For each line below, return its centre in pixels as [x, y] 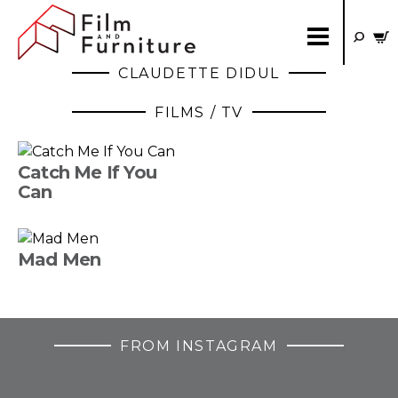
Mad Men [60, 259]
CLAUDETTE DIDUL [199, 73]
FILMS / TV [199, 112]
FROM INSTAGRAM [199, 346]
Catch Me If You [87, 172]
